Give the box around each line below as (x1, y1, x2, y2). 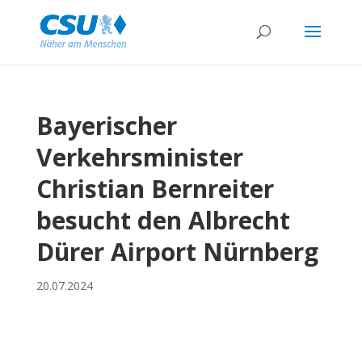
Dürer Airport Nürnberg (36, 235, 318, 268)
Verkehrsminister (36, 141, 243, 174)
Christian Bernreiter (36, 172, 274, 205)
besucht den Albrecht (36, 204, 290, 237)
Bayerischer (36, 109, 177, 142)
